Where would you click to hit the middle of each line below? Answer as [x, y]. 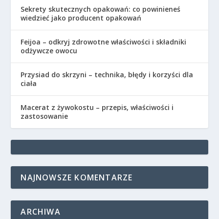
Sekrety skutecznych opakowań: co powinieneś [101, 9]
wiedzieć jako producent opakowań [81, 18]
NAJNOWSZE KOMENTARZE [77, 178]
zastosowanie [44, 116]
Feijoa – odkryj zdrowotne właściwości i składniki [104, 42]
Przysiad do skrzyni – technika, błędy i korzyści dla [107, 75]
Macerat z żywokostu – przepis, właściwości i [97, 108]
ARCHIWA [41, 212]
